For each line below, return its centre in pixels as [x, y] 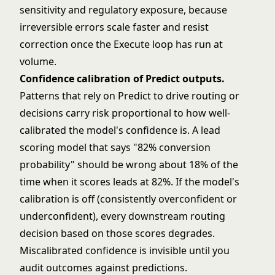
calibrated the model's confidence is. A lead [120, 130]
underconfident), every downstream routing [122, 216]
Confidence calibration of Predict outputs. [122, 79]
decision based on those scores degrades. [117, 233]
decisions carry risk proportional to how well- [125, 113]
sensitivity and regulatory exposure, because [123, 10]
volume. [38, 61]
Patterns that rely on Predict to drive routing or [130, 96]
